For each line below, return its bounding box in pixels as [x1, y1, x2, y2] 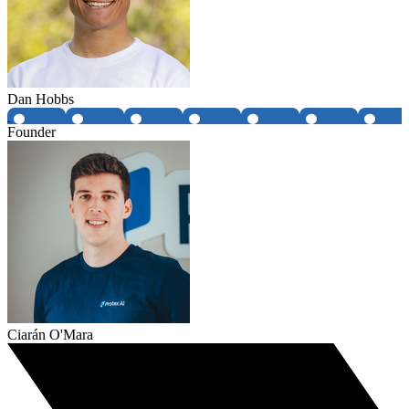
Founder [7, 124, 56, 141]
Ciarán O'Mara [7, 327, 93, 343]
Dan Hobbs [7, 91, 74, 108]
